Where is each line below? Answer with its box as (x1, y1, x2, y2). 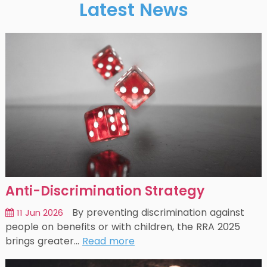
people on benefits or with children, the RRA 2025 (5, 219, 240, 234)
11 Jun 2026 (16, 206, 63, 219)
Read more (82, 234, 135, 248)
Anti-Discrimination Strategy (5, 181, 204, 200)
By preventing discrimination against (72, 205, 244, 219)
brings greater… (5, 234, 79, 248)
